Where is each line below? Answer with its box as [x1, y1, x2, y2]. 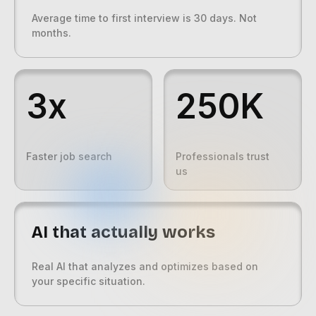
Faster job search [26, 150, 112, 163]
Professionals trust [176, 150, 269, 163]
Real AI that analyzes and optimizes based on [32, 260, 258, 273]
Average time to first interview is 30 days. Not [32, 12, 257, 25]
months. [32, 27, 71, 39]
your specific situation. [32, 275, 145, 288]
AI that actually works [32, 222, 215, 243]
